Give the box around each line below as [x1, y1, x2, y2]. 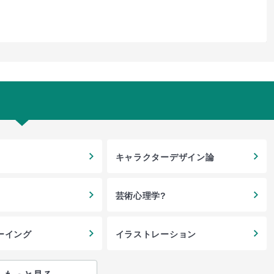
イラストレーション [115, 229, 196, 239]
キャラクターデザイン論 [115, 152, 215, 162]
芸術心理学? [115, 190, 166, 201]
